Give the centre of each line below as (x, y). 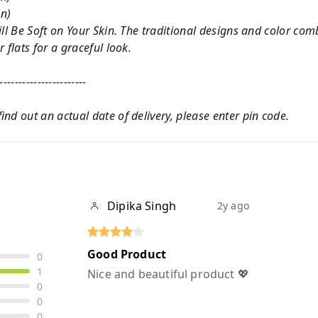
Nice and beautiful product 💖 (168, 274)
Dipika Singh (142, 205)
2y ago (233, 206)
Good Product (127, 254)
